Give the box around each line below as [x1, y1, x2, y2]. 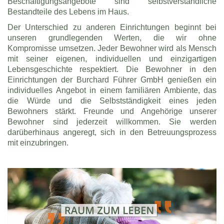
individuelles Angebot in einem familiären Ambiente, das [7, 85, 216, 94]
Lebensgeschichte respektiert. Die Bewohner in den [7, 64, 216, 73]
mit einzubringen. [7, 137, 68, 147]
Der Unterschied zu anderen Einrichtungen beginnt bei [7, 22, 216, 31]
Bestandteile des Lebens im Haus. [7, 6, 129, 16]
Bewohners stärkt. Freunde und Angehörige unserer [7, 106, 216, 115]
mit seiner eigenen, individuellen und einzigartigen [7, 53, 216, 63]
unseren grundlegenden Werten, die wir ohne [7, 32, 216, 42]
